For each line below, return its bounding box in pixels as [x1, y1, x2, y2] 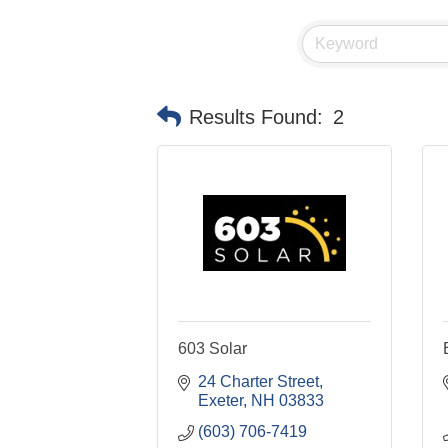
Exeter [198, 391, 243, 409]
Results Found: [189, 106, 323, 129]
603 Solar [178, 339, 247, 357]
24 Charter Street [198, 372, 319, 390]
